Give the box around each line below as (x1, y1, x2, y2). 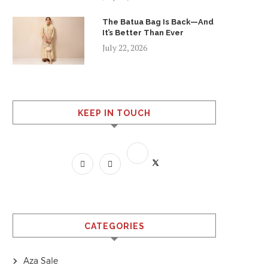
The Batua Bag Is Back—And (102, 17, 214, 26)
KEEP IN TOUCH (78, 108, 151, 118)
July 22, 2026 (102, 42, 147, 53)
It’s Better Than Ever (102, 28, 184, 37)
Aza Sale (23, 255, 58, 266)
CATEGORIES (84, 221, 145, 231)
